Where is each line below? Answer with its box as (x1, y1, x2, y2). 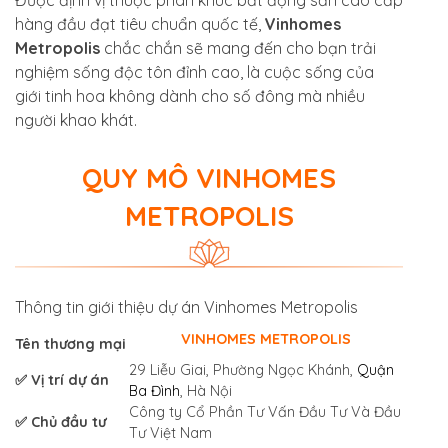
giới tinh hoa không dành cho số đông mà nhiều (15, 85, 365, 106)
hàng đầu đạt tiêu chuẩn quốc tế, (15, 13, 265, 34)
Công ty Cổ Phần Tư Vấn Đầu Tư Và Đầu (129, 403, 401, 422)
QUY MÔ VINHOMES (82, 160, 336, 195)
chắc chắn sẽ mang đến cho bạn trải (100, 37, 376, 58)
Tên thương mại (15, 335, 126, 354)
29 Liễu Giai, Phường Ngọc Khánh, (129, 361, 357, 380)
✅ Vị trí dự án (15, 371, 109, 390)
